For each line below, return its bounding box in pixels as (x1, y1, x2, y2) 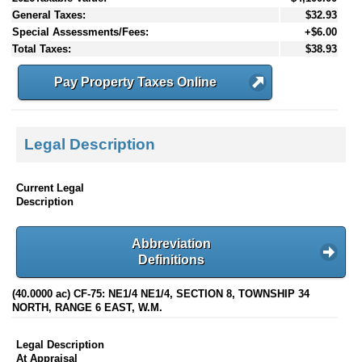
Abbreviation (132, 236, 211, 250)
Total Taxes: (12, 42, 71, 55)
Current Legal (16, 181, 84, 194)
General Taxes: (12, 8, 86, 21)
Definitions (138, 252, 204, 267)
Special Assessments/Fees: (12, 25, 149, 38)
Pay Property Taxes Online (54, 74, 217, 89)
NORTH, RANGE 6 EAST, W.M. (12, 301, 162, 314)
